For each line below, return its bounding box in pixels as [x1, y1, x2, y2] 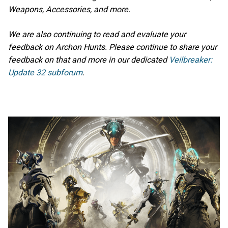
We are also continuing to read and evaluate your [8, 30, 186, 40]
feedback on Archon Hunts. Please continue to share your [8, 42, 217, 52]
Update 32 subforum [8, 68, 82, 78]
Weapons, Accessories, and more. [8, 5, 130, 15]
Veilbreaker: [169, 55, 212, 65]
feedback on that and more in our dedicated [8, 55, 169, 65]
